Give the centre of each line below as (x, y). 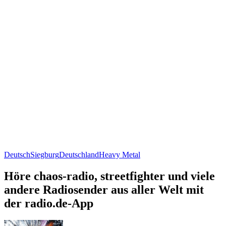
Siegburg (45, 154)
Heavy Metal (120, 154)
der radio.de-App (49, 203)
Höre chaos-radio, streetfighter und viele (109, 176)
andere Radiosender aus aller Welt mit (104, 189)
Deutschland (79, 154)
